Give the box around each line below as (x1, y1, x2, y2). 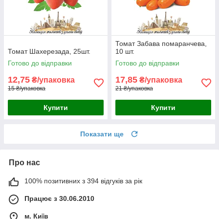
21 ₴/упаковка (115, 85, 153, 92)
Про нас (9, 158, 40, 167)
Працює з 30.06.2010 (24, 194, 94, 202)
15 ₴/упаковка (8, 85, 45, 92)
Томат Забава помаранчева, (115, 39, 207, 47)
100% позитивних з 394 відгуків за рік (24, 176, 142, 185)
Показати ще (80, 130, 124, 138)
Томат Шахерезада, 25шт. (8, 47, 90, 55)
